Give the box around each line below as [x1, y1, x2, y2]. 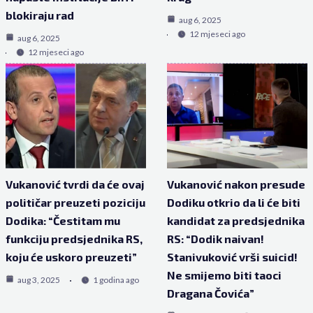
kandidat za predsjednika [167, 213, 305, 227]
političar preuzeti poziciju [5, 195, 145, 209]
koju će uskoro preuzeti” [5, 249, 137, 263]
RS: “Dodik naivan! [167, 231, 264, 245]
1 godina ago [92, 274, 139, 285]
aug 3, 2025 [17, 274, 60, 285]
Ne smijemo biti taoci [167, 268, 282, 282]
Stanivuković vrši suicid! [167, 249, 298, 263]
